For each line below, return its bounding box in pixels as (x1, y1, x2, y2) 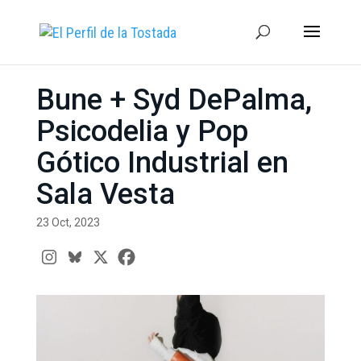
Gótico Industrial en (35, 145, 288, 180)
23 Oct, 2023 (35, 215, 100, 229)
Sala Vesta (35, 176, 175, 211)
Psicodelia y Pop (35, 114, 248, 148)
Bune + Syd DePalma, (35, 82, 312, 117)
